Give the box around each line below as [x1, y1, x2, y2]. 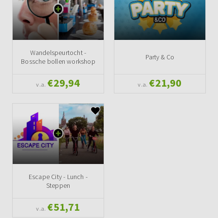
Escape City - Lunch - [28, 172, 88, 182]
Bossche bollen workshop [21, 56, 95, 66]
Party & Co [145, 52, 175, 61]
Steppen [46, 181, 71, 190]
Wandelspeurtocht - [30, 48, 87, 57]
